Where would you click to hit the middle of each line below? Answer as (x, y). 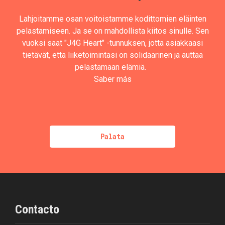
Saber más (113, 79)
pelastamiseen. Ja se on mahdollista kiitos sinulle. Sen (113, 31)
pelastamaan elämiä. (113, 67)
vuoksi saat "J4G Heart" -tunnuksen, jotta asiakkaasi (113, 43)
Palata (112, 136)
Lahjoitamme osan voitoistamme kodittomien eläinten (113, 19)
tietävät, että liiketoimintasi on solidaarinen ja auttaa (113, 55)
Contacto (37, 209)
